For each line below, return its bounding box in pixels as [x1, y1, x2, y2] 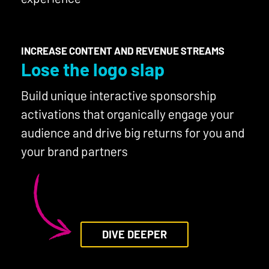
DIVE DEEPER [102, 228, 167, 241]
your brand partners [21, 144, 128, 159]
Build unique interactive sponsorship [21, 88, 217, 103]
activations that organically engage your [21, 106, 234, 122]
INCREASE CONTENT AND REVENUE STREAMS [21, 44, 225, 57]
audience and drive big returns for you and [21, 125, 244, 141]
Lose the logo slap [21, 58, 165, 80]
